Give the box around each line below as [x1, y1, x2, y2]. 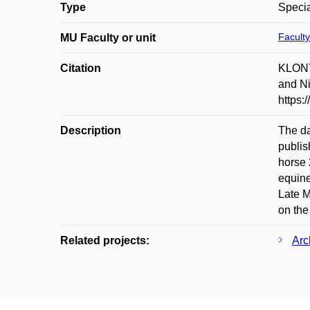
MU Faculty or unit [60, 32, 156, 44]
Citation [60, 62, 101, 74]
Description [60, 125, 121, 136]
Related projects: [60, 235, 149, 246]
